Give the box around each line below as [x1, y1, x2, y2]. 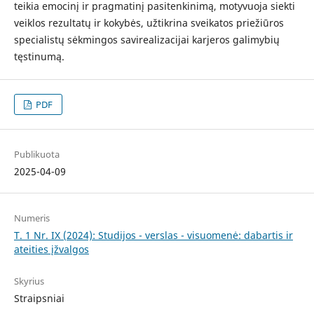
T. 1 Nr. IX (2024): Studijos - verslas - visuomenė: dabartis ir [13, 228, 293, 243]
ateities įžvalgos [13, 243, 89, 257]
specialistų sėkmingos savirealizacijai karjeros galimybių [13, 32, 280, 46]
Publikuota [13, 148, 60, 161]
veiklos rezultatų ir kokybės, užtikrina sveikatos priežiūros [13, 15, 284, 29]
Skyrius [13, 275, 44, 288]
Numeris [13, 212, 50, 225]
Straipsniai [13, 292, 64, 306]
